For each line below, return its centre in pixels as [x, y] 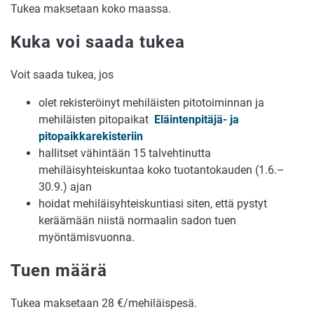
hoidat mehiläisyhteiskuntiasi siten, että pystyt [153, 203]
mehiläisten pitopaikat [96, 119]
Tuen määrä [59, 270]
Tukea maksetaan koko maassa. [91, 9]
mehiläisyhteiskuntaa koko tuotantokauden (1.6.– [162, 170]
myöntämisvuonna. [87, 237]
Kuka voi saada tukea [98, 42]
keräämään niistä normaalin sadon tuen [137, 220]
